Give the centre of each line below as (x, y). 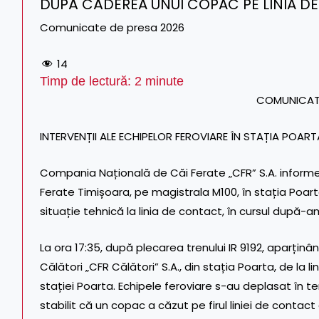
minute (163, 81)
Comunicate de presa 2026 (112, 27)
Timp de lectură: (87, 81)
